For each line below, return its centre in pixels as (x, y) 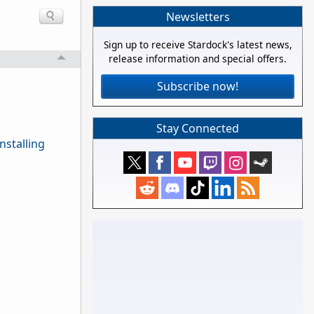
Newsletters (198, 16)
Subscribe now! (198, 87)
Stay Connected (198, 128)
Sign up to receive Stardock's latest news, (198, 45)
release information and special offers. (198, 59)
